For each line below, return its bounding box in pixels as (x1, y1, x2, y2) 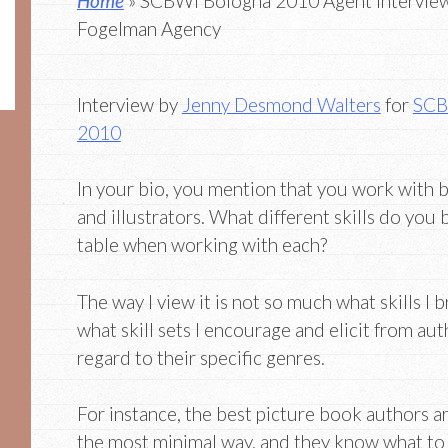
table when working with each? (76, 233, 327, 257)
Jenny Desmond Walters (181, 92, 381, 116)
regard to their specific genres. (76, 345, 325, 369)
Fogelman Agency (76, 17, 221, 41)
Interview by (76, 92, 182, 116)
